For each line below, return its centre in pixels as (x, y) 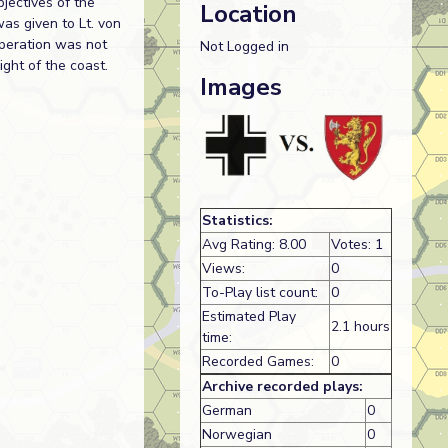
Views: (223, 268)
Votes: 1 (356, 244)
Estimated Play (248, 316)
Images (240, 87)
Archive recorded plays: (282, 386)
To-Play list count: (259, 292)
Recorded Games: (257, 361)
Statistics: (237, 220)
